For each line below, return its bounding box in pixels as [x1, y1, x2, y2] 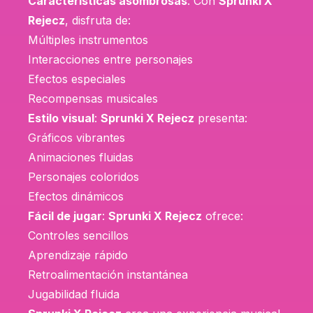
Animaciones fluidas [28, 150, 133, 164]
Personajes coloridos [28, 169, 139, 184]
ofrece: [202, 208, 243, 223]
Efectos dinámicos [28, 189, 124, 203]
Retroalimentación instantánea [28, 267, 188, 282]
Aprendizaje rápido [28, 247, 128, 262]
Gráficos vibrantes [28, 130, 125, 145]
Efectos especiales [28, 71, 126, 86]
